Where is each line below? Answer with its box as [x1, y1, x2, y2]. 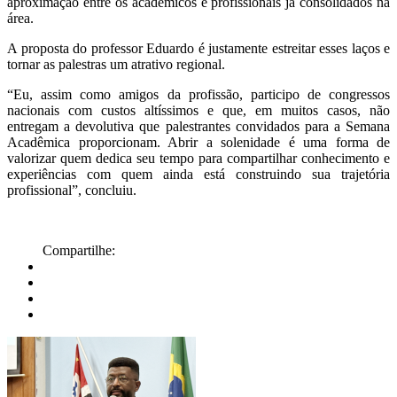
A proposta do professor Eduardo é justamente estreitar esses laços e [7, 41, 390, 57]
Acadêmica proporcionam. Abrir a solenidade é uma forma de [7, 135, 390, 151]
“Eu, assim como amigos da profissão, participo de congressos [7, 87, 390, 103]
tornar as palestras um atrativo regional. [7, 57, 225, 73]
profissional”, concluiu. [7, 183, 136, 198]
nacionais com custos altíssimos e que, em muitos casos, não [7, 103, 390, 119]
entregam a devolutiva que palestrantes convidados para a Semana [7, 119, 390, 135]
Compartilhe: [43, 243, 115, 259]
